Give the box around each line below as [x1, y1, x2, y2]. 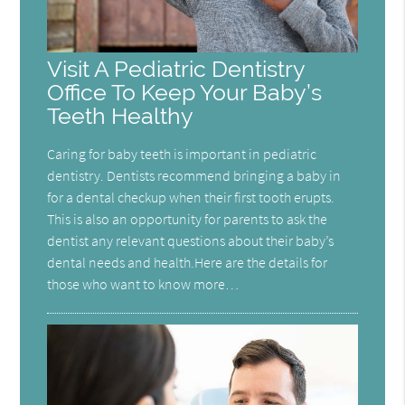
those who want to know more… [47, 275, 240, 294]
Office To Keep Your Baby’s [47, 80, 323, 107]
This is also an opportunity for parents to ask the [47, 210, 328, 229]
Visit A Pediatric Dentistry [47, 56, 306, 83]
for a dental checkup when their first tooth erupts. [47, 188, 335, 207]
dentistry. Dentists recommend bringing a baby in [47, 166, 342, 185]
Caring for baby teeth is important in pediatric [47, 145, 317, 164]
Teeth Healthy [47, 103, 194, 130]
